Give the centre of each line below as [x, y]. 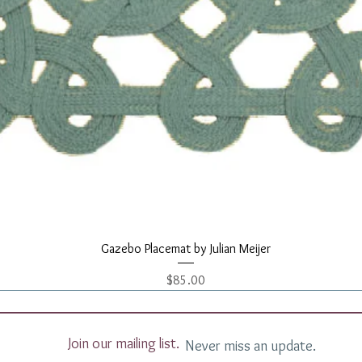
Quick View [186, 247]
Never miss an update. [250, 345]
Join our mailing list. [124, 343]
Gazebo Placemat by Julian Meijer [186, 248]
